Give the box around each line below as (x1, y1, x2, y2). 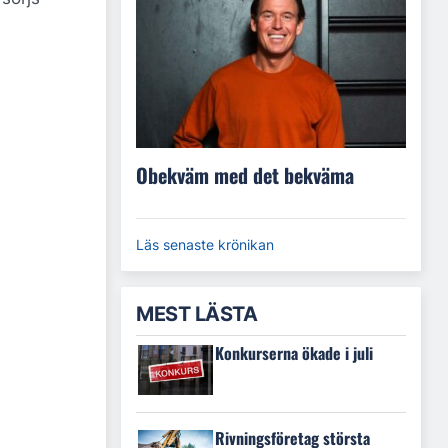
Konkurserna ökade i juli (215, 341, 373, 366)
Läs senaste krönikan (136, 236, 274, 254)
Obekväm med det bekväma (136, 160, 354, 191)
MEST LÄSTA (136, 302, 257, 327)
